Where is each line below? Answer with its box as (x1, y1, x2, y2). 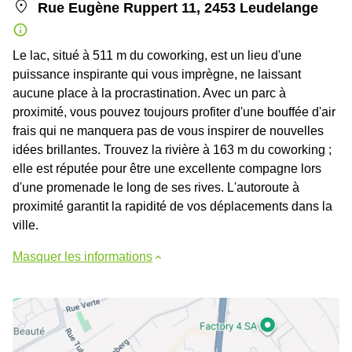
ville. (13, 218, 38, 232)
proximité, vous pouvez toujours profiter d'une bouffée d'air (13, 105, 335, 119)
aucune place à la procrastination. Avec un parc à (13, 86, 286, 100)
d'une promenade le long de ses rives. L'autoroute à (13, 181, 299, 194)
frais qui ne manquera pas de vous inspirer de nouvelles (13, 124, 324, 137)
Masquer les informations (13, 250, 152, 263)
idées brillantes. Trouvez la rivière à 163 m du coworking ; (13, 143, 332, 156)
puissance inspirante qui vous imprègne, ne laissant (13, 68, 301, 81)
